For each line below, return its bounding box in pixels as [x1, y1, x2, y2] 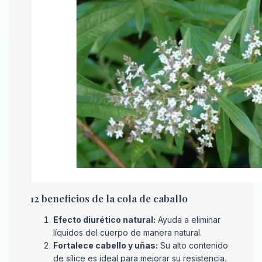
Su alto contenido [158, 240, 228, 251]
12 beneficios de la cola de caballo [30, 191, 188, 205]
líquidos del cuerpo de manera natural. [53, 227, 202, 238]
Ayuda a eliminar [156, 215, 220, 225]
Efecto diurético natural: [53, 215, 156, 225]
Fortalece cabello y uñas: [53, 240, 158, 251]
